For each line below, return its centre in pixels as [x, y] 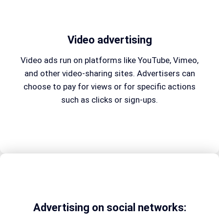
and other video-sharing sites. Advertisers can [109, 73]
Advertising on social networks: [109, 207]
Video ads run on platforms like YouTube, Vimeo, [109, 60]
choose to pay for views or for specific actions [109, 86]
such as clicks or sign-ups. [109, 99]
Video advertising [109, 40]
